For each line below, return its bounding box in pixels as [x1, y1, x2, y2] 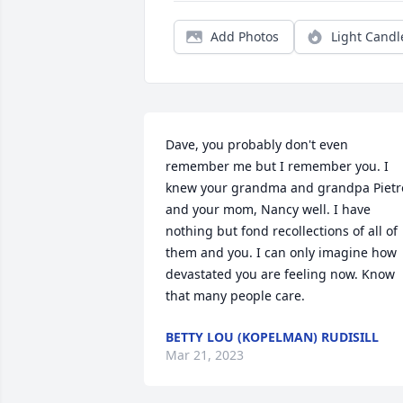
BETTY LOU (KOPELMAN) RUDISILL [166, 328, 379, 345]
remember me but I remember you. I [166, 157, 389, 175]
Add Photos [210, 28, 279, 45]
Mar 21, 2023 [166, 346, 244, 363]
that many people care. [166, 287, 305, 304]
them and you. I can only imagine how [166, 244, 397, 261]
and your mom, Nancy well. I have [166, 201, 371, 218]
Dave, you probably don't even [166, 136, 348, 153]
